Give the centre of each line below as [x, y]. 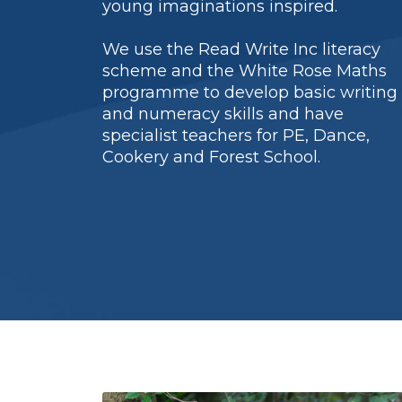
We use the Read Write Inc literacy [241, 49]
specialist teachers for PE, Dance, [236, 135]
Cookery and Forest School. [211, 157]
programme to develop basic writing [250, 92]
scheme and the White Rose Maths [245, 71]
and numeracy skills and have [223, 114]
